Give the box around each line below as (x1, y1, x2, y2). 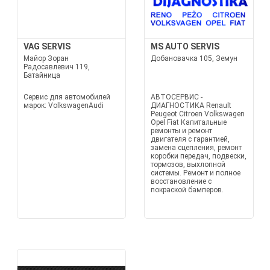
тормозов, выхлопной (151, 160, 225, 169)
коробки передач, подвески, (151, 152, 246, 160)
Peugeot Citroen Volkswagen (151, 110, 245, 118)
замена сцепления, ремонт (151, 143, 242, 152)
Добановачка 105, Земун (151, 54, 237, 63)
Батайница (23, 71, 60, 80)
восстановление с (151, 177, 212, 186)
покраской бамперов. (151, 186, 224, 194)
